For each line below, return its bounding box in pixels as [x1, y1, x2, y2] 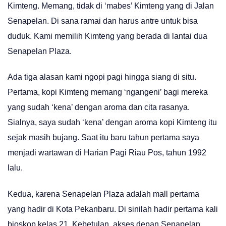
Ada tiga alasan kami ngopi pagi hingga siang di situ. [8, 73, 196, 82]
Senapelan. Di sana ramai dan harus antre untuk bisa [8, 17, 198, 25]
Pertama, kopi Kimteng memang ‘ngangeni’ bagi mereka [8, 88, 208, 97]
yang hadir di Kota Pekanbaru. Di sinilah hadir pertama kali [8, 204, 218, 213]
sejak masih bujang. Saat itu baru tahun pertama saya [8, 133, 199, 142]
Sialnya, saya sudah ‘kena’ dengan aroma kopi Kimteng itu [8, 118, 217, 127]
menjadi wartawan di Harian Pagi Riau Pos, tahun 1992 [8, 148, 206, 157]
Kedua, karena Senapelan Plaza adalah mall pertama [8, 189, 199, 198]
